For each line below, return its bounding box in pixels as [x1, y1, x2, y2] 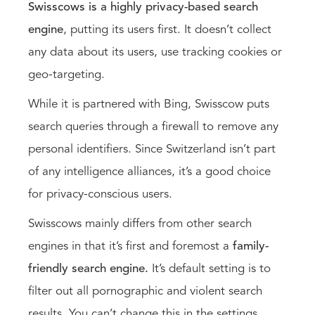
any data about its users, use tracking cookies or [28, 46, 282, 58]
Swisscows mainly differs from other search [28, 217, 252, 230]
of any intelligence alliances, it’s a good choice [28, 165, 271, 178]
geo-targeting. [28, 68, 108, 81]
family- [233, 240, 269, 252]
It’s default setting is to [148, 262, 271, 275]
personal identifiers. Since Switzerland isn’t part [28, 143, 276, 155]
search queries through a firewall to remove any [28, 120, 278, 133]
